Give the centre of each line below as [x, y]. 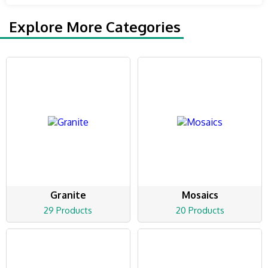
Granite [68, 195]
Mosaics [200, 195]
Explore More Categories [95, 27]
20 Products [200, 211]
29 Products [68, 211]
